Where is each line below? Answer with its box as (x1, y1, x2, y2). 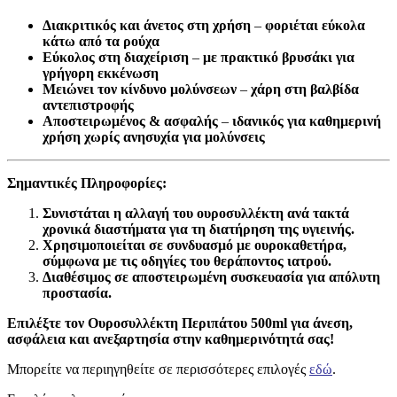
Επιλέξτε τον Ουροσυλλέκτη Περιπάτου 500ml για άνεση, (7, 315, 353, 331)
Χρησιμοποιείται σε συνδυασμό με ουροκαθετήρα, (43, 237, 346, 253)
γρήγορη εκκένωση (43, 66, 159, 82)
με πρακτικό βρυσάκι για (203, 50, 354, 66)
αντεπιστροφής (43, 97, 134, 113)
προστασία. (43, 285, 112, 301)
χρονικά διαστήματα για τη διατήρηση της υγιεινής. (43, 222, 354, 237)
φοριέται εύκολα (265, 18, 365, 34)
